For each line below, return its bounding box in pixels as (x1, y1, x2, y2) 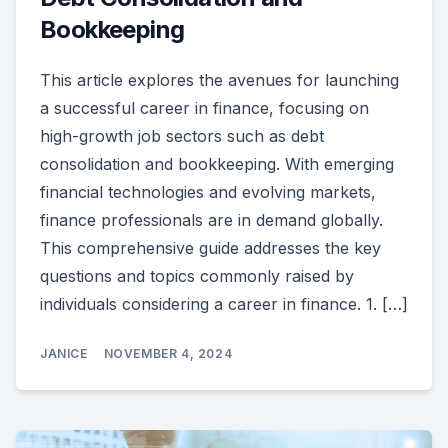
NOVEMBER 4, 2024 (103, 345, 233, 361)
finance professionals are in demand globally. (40, 209, 383, 230)
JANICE (40, 345, 88, 361)
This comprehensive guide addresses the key (40, 237, 381, 258)
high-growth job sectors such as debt (40, 125, 324, 146)
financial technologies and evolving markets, (40, 181, 376, 202)
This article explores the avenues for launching (40, 69, 399, 90)
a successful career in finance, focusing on (40, 97, 369, 118)
